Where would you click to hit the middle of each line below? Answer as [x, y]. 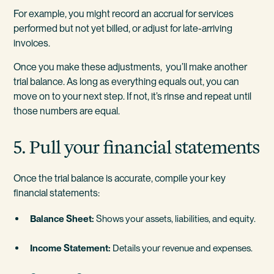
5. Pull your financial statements [137, 147]
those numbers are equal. [67, 111]
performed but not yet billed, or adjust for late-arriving [123, 28]
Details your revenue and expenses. [182, 248]
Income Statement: [71, 248]
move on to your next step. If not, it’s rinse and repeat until [133, 97]
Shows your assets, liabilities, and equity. [175, 218]
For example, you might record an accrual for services [124, 13]
